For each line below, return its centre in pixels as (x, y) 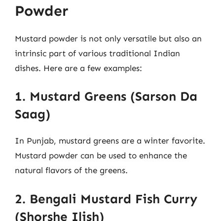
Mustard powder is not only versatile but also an (108, 38)
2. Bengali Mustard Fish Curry (106, 199)
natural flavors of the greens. (71, 170)
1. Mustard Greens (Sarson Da (106, 96)
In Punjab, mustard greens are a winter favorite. (110, 141)
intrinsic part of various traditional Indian (97, 53)
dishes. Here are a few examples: (78, 68)
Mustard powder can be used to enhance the (101, 155)
